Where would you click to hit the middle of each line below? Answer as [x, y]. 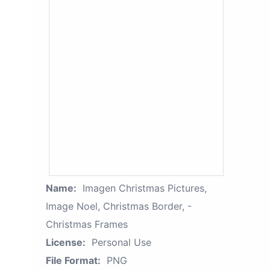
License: [66, 242]
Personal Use [121, 242]
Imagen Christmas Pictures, [145, 188]
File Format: [73, 260]
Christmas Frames [87, 224]
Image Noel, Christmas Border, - [119, 206]
